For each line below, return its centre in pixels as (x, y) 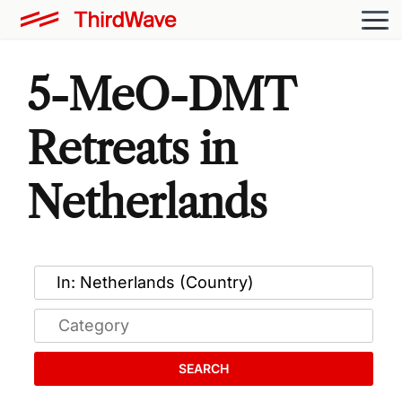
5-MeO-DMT (161, 94)
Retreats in (132, 148)
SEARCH (204, 368)
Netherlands (147, 202)
